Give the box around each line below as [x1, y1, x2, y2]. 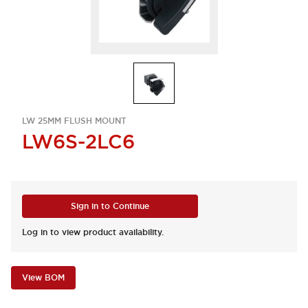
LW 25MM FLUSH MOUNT [22, 115, 126, 126]
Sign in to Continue [71, 201, 149, 212]
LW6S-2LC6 [22, 129, 135, 154]
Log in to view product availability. [22, 227, 164, 238]
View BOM [22, 272, 65, 283]
